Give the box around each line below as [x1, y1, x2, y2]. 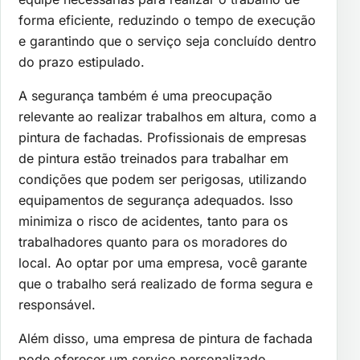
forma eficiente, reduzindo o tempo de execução [18, 12, 316, 29]
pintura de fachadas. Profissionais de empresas [18, 129, 306, 146]
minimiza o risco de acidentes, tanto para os [18, 213, 288, 230]
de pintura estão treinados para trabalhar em [18, 150, 288, 167]
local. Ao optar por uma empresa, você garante [18, 255, 307, 272]
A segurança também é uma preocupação [18, 88, 272, 104]
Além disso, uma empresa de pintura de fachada [18, 330, 313, 347]
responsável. [18, 297, 96, 313]
